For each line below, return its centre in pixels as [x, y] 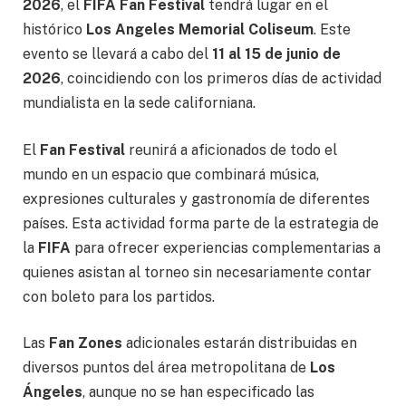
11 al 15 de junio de [276, 53]
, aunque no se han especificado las [198, 392]
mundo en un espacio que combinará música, [171, 174]
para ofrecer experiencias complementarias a [226, 247]
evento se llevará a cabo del [117, 53]
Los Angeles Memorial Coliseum [200, 29]
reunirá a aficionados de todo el [231, 150]
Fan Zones [86, 343]
